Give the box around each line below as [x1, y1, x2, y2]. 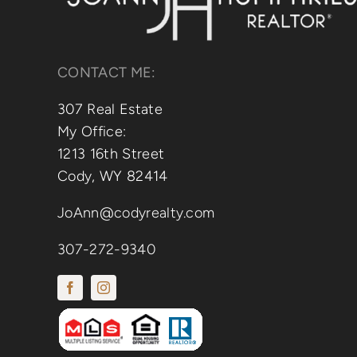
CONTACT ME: [57, 63, 156, 81]
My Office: [57, 122, 127, 140]
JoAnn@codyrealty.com [57, 203, 215, 222]
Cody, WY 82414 [57, 167, 168, 185]
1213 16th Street [57, 144, 165, 163]
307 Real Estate [57, 100, 163, 118]
